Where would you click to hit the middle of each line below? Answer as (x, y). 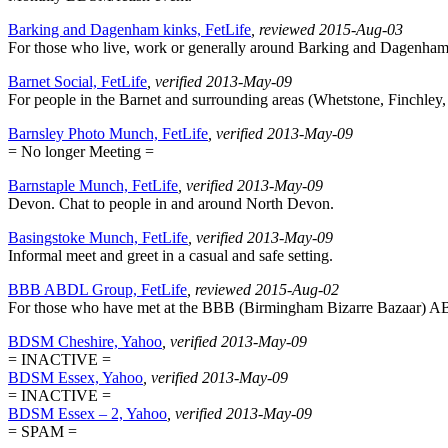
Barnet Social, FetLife (77, 82)
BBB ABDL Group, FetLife (97, 290)
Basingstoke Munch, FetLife (98, 238)
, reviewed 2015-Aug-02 (263, 290)
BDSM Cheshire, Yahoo (85, 342)
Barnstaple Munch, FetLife (93, 186)
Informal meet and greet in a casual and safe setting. (170, 256)
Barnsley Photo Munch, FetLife (108, 134)
